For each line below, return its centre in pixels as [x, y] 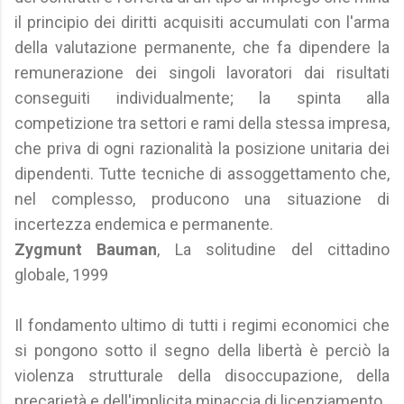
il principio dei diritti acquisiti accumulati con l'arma [202, 22]
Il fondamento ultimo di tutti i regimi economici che [202, 325]
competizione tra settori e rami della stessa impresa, [202, 123]
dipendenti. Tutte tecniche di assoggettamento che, [202, 174]
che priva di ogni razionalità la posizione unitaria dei [202, 148]
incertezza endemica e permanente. [144, 224]
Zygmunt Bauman [86, 249]
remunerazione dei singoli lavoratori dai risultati [202, 73]
